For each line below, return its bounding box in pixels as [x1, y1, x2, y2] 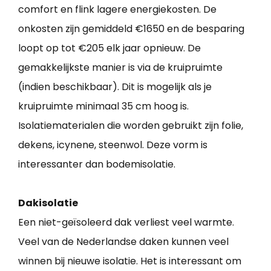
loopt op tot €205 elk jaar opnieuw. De [18, 41, 201, 56]
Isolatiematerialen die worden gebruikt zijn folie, [18, 119, 243, 133]
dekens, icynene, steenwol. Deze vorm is [18, 138, 207, 152]
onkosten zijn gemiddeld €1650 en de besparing [18, 22, 244, 36]
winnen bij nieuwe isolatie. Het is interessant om [18, 254, 241, 269]
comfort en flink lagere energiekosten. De [18, 2, 217, 17]
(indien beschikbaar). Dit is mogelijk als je [18, 80, 212, 94]
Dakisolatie [18, 196, 78, 211]
